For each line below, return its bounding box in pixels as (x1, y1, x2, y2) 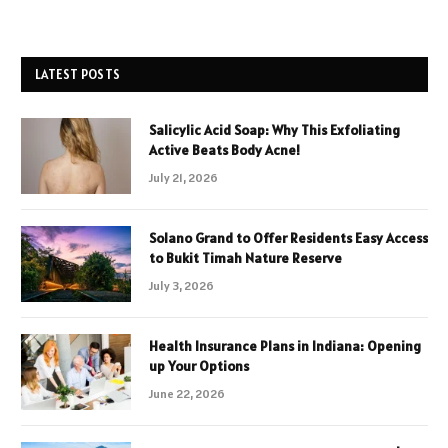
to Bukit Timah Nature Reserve (149, 248, 342, 267)
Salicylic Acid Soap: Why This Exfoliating (149, 120, 400, 139)
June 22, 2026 (149, 385, 225, 401)
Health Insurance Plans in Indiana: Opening (149, 336, 421, 355)
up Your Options (149, 356, 249, 375)
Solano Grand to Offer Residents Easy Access (149, 228, 428, 247)
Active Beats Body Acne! (149, 140, 300, 159)
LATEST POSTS (35, 65, 121, 83)
